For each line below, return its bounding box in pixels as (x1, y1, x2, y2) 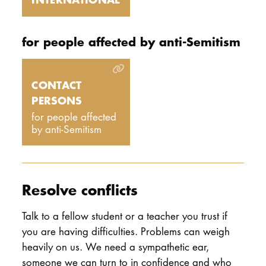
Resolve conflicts (21, 179, 138, 200)
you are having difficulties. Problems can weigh (21, 224, 230, 238)
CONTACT (31, 77, 82, 93)
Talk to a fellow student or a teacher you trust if (21, 208, 227, 223)
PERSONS (31, 93, 82, 109)
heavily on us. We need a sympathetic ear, (21, 239, 209, 254)
